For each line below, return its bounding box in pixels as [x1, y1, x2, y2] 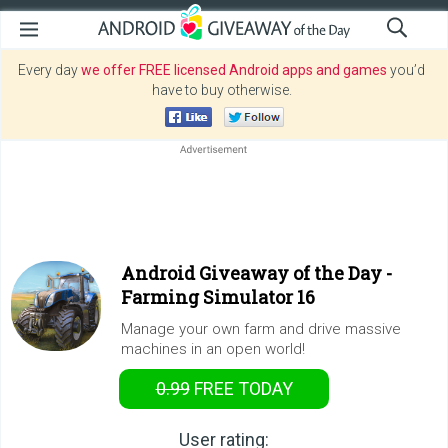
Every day [18, 62, 81, 78]
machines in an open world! [121, 340, 305, 358]
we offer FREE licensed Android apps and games [81, 62, 387, 78]
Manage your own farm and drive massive [121, 320, 401, 338]
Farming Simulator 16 [121, 285, 315, 309]
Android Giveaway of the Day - [121, 261, 392, 285]
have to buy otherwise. [151, 82, 292, 98]
